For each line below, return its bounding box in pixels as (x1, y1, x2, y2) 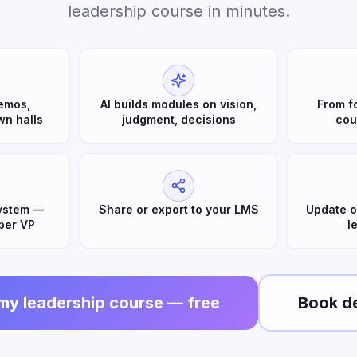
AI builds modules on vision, (100, 97, 257, 111)
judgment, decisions (121, 112, 236, 126)
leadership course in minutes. (67, 2, 290, 21)
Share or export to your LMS (98, 202, 259, 216)
